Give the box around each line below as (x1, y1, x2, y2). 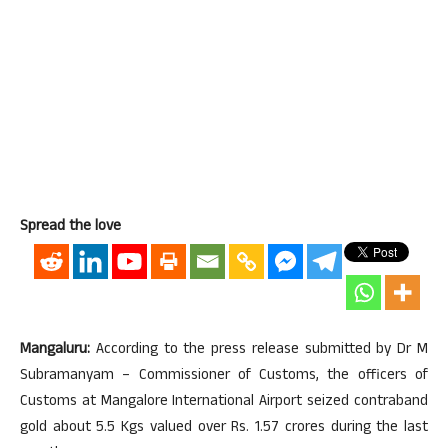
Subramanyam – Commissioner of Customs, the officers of (20, 364, 428, 389)
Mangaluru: (20, 338, 90, 363)
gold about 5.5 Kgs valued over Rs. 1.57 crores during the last (20, 416, 428, 441)
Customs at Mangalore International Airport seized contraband (20, 390, 428, 415)
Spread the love (20, 215, 121, 240)
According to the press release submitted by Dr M (90, 338, 428, 363)
